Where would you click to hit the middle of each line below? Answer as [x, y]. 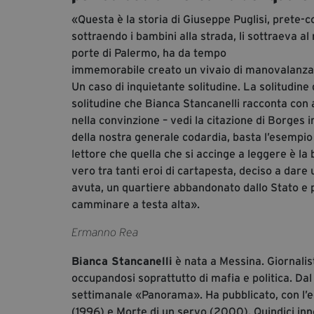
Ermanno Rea [105, 233]
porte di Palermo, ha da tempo [149, 53]
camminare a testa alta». [136, 204]
